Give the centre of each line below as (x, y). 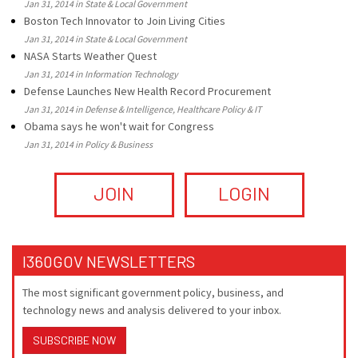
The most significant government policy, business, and (153, 292)
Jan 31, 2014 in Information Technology (101, 74)
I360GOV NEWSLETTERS (109, 261)
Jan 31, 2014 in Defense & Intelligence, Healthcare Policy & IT (143, 109)
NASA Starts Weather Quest (90, 56)
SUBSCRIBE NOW (74, 340)
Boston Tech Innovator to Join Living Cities (125, 21)
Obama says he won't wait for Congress (119, 126)
